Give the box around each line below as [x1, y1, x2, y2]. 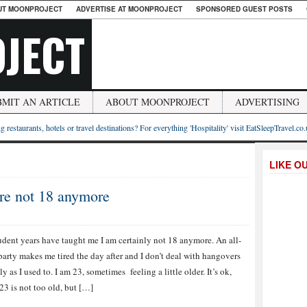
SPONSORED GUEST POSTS [196, 4, 293, 14]
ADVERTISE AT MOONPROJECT [76, 4, 182, 14]
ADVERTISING [235, 95, 299, 108]
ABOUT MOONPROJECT [106, 95, 210, 108]
